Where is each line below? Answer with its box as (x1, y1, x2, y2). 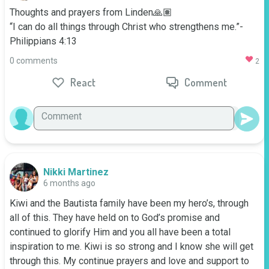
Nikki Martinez (43, 166, 109, 178)
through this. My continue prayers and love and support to (10, 255, 249, 267)
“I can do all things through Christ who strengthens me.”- (10, 21, 243, 32)
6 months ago (43, 178, 95, 188)
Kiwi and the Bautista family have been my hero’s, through (10, 198, 249, 209)
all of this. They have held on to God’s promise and (10, 212, 220, 223)
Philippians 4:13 (10, 35, 77, 47)
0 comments (10, 56, 58, 65)
